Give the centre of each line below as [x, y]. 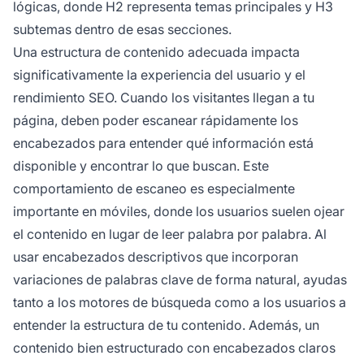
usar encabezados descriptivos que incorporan [156, 257]
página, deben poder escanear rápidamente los [156, 121]
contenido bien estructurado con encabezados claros [174, 348]
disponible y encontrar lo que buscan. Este [141, 166]
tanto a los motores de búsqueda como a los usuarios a [180, 303]
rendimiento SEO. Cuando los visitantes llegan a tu [164, 98]
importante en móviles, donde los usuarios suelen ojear [179, 212]
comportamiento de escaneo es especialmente [154, 189]
